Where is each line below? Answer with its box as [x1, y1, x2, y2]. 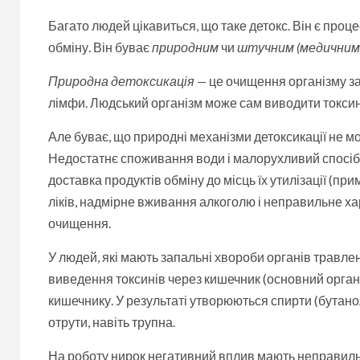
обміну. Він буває [48, 39, 152, 55]
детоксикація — [111, 72, 207, 88]
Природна [48, 72, 111, 88]
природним [152, 39, 219, 55]
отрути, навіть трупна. [48, 313, 175, 329]
